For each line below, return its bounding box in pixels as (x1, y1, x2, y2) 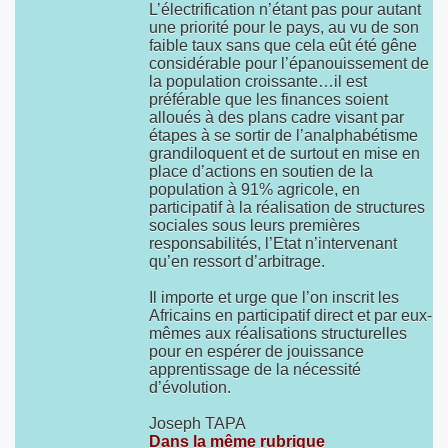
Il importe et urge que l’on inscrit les (149, 289, 399, 306)
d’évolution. (149, 379, 231, 396)
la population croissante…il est (149, 73, 367, 90)
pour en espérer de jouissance (149, 343, 364, 360)
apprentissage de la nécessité (149, 361, 361, 378)
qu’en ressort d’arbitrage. (149, 253, 325, 270)
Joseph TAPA (149, 415, 246, 432)
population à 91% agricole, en (149, 181, 360, 198)
